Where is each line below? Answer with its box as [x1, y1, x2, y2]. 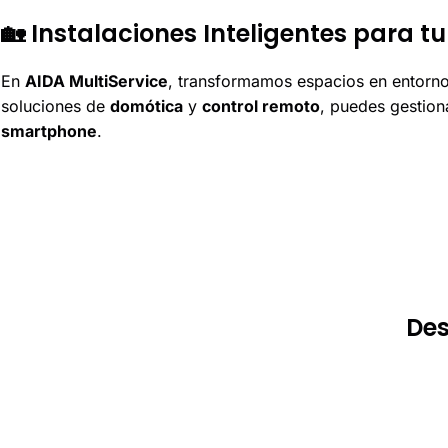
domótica [110, 96, 183, 117]
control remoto [202, 96, 320, 117]
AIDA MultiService [25, 71, 168, 92]
